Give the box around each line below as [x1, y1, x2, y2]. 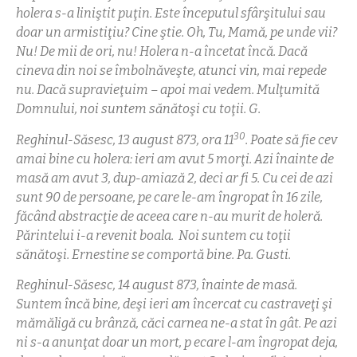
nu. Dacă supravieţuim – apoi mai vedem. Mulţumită [16, 82, 320, 98]
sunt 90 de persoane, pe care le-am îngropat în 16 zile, [16, 189, 323, 205]
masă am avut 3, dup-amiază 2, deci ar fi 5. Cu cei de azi [16, 170, 333, 186]
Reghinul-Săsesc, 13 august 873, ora [16, 131, 224, 147]
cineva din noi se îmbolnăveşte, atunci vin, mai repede [16, 63, 327, 79]
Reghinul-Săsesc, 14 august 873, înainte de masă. [16, 277, 297, 293]
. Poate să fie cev [245, 131, 337, 147]
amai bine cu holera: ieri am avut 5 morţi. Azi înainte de [16, 151, 334, 167]
